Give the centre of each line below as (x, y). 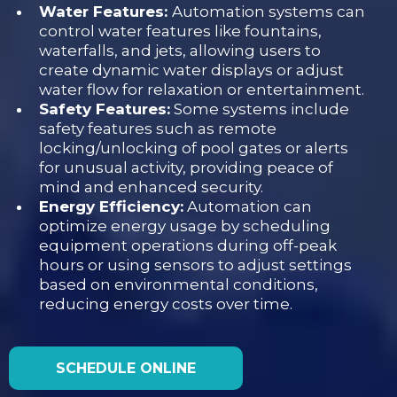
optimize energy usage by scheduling (185, 226)
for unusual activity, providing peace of (186, 168)
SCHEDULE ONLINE (126, 369)
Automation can (248, 207)
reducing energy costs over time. (166, 304)
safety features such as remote (158, 129)
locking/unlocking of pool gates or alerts (194, 148)
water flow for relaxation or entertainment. (202, 90)
